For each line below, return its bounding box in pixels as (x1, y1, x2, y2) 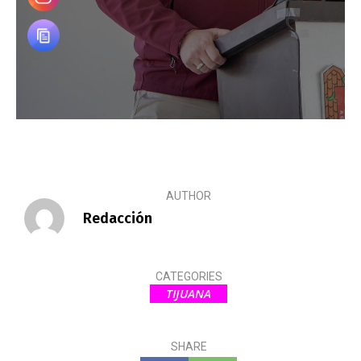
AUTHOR (166, 189, 211, 203)
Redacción (83, 210, 152, 228)
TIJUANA (166, 285, 211, 302)
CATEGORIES (155, 270, 222, 284)
